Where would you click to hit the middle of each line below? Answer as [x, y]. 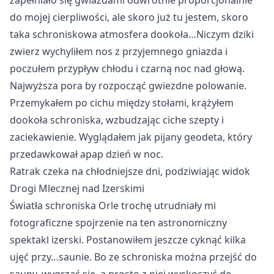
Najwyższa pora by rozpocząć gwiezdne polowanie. [128, 86]
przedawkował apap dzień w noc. [87, 154]
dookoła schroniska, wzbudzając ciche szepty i [117, 120]
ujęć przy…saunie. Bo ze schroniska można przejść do [133, 257]
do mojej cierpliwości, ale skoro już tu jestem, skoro [129, 17]
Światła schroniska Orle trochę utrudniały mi [113, 206]
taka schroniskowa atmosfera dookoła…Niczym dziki [132, 34]
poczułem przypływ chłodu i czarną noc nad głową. [127, 68]
